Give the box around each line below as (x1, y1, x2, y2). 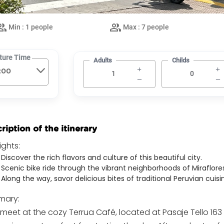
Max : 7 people (121, 22, 169, 31)
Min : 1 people (6, 22, 53, 31)
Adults (93, 56, 112, 64)
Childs (171, 56, 189, 64)
